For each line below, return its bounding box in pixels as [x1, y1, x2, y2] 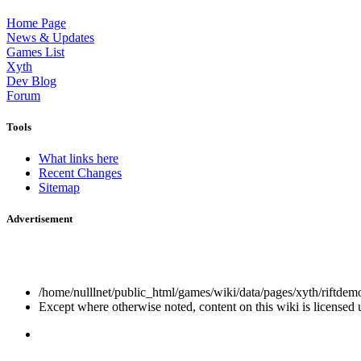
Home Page [6, 15, 66, 30]
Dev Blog [6, 73, 56, 88]
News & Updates [6, 30, 94, 44]
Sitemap [39, 180, 80, 195]
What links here [39, 151, 118, 166]
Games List [6, 44, 64, 59]
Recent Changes [39, 166, 122, 180]
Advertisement [6, 213, 73, 226]
